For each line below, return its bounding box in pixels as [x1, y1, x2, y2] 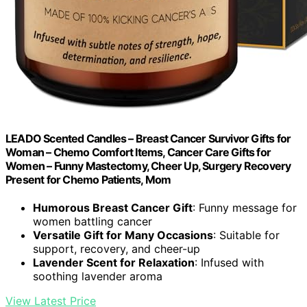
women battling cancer [33, 214, 152, 229]
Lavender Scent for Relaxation [33, 256, 195, 270]
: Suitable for [213, 228, 280, 243]
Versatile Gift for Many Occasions [33, 228, 213, 243]
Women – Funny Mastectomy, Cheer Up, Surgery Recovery [5, 158, 291, 173]
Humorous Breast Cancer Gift [33, 201, 193, 215]
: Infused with [195, 256, 264, 270]
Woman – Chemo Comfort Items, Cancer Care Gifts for [5, 145, 271, 159]
